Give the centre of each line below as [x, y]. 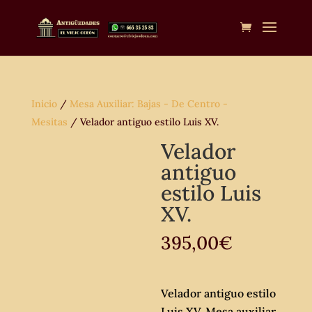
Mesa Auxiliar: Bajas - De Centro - [148, 104]
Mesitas [49, 122]
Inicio [44, 104]
